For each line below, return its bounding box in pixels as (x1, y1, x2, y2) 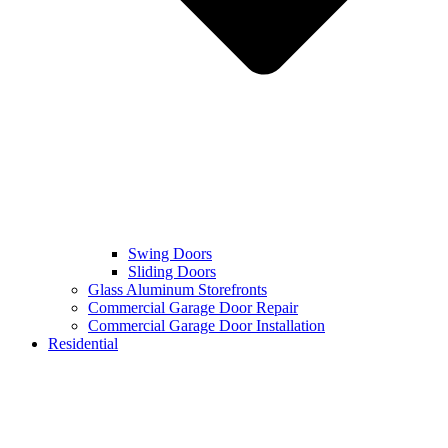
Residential (48, 335, 118, 353)
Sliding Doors (128, 263, 216, 281)
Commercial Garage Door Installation (88, 317, 325, 335)
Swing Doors (128, 245, 212, 263)
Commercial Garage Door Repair (88, 299, 298, 317)
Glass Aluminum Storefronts (88, 281, 267, 299)
